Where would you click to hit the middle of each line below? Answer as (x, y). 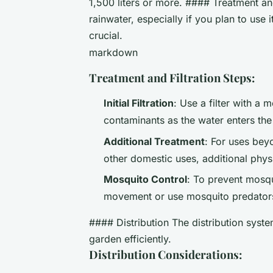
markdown (113, 53)
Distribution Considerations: (165, 254)
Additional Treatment (154, 141)
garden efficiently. (130, 239)
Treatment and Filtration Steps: (172, 78)
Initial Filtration (139, 103)
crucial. (106, 36)
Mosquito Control (145, 179)
